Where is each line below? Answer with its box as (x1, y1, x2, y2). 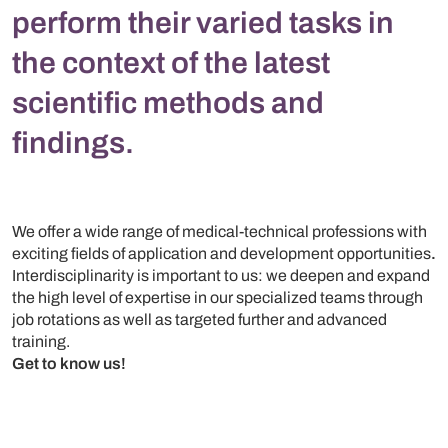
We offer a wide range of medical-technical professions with (12, 222, 427, 240)
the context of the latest (12, 46, 330, 79)
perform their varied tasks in (12, 6, 394, 39)
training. (12, 332, 70, 350)
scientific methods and (12, 86, 324, 119)
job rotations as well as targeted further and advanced (12, 310, 387, 328)
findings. (12, 126, 134, 159)
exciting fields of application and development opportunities (12, 244, 431, 262)
